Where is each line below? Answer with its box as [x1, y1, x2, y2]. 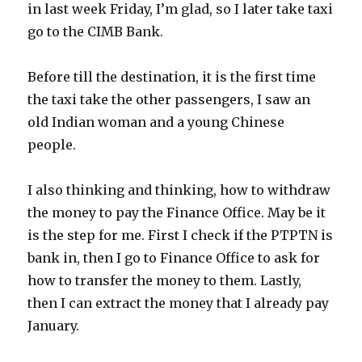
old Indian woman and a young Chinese [27, 114, 285, 130]
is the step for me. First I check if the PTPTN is [27, 227, 334, 243]
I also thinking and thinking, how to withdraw [27, 182, 331, 198]
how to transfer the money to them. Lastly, [27, 272, 302, 288]
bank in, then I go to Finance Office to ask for [27, 250, 321, 266]
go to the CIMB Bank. [27, 23, 164, 40]
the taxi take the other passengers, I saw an [27, 91, 311, 107]
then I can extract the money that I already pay [27, 295, 330, 311]
